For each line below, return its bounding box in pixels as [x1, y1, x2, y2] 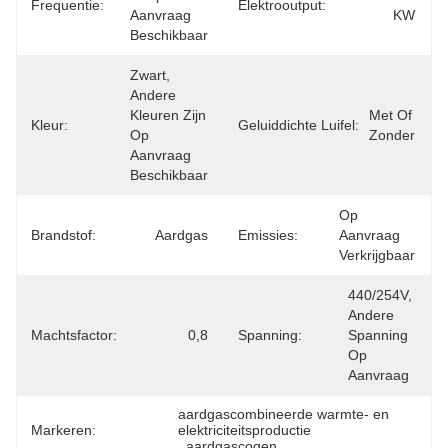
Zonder [369, 127, 415, 143]
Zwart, [130, 67, 170, 83]
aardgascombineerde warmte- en [178, 406, 390, 422]
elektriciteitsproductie [178, 422, 312, 438]
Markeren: [31, 422, 96, 438]
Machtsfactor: [31, 327, 117, 343]
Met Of [369, 107, 412, 123]
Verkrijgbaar [339, 247, 415, 263]
